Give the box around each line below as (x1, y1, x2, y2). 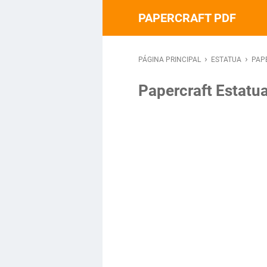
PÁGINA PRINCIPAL (138, 55, 203, 64)
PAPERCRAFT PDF (138, 11, 236, 25)
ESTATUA (211, 55, 243, 64)
